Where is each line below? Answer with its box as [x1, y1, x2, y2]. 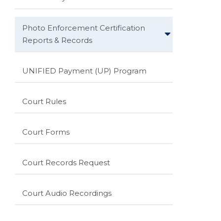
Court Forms [22, 127, 70, 137]
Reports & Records [22, 35, 92, 45]
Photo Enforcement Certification [22, 23, 145, 33]
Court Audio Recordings [22, 188, 111, 198]
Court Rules [22, 96, 66, 106]
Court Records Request [22, 157, 110, 167]
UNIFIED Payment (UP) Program [22, 66, 147, 75]
